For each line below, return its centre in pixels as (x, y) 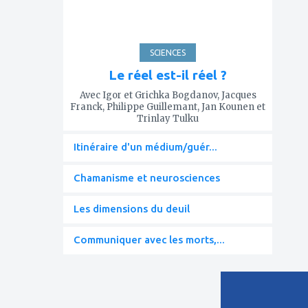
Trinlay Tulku (168, 118)
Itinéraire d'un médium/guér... (145, 146)
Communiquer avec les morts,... (149, 239)
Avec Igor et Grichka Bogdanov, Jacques (168, 95)
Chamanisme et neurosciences (147, 177)
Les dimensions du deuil (132, 208)
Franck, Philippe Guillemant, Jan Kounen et (168, 107)
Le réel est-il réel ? (168, 75)
